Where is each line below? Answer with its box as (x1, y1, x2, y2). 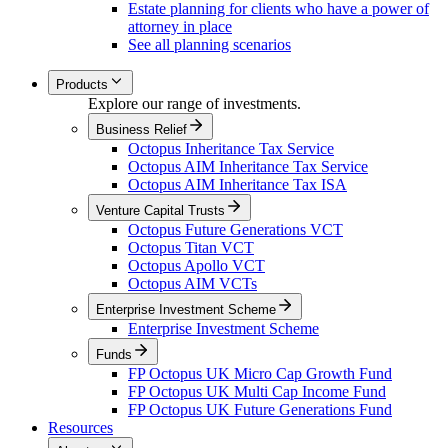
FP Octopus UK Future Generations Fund (128, 400, 392, 418)
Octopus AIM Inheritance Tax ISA (128, 175, 347, 193)
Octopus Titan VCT (128, 238, 254, 256)
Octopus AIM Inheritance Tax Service (128, 157, 368, 175)
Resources (48, 418, 113, 436)
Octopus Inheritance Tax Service (128, 139, 334, 157)
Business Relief (96, 121, 187, 137)
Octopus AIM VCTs (128, 274, 257, 292)
